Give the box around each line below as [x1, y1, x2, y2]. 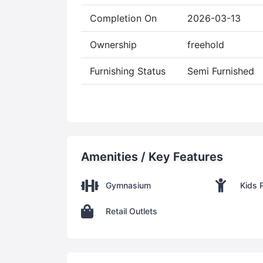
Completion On [90, 12, 157, 24]
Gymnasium [106, 180, 151, 191]
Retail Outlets [106, 206, 157, 217]
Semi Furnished [187, 65, 254, 77]
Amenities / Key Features [81, 149, 223, 164]
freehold [187, 38, 224, 50]
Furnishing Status [90, 65, 166, 77]
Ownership [90, 38, 137, 50]
